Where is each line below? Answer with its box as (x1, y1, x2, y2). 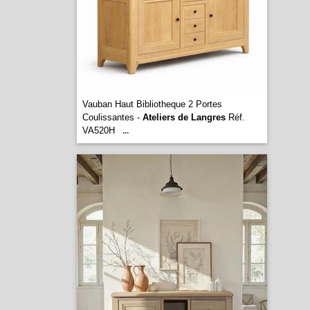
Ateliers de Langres (142, 112, 226, 122)
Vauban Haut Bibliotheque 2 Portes (82, 99, 222, 109)
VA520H (82, 125, 115, 136)
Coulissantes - (82, 112, 143, 122)
